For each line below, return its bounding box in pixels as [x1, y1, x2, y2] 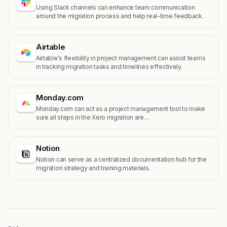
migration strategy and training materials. [36, 164, 150, 172]
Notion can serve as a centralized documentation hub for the [36, 156, 207, 163]
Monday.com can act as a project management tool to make [36, 105, 206, 112]
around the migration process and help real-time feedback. [36, 12, 204, 20]
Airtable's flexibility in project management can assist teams [36, 54, 206, 62]
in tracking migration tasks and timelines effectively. [36, 63, 182, 70]
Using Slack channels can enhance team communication [36, 4, 195, 11]
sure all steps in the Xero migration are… [36, 113, 149, 121]
